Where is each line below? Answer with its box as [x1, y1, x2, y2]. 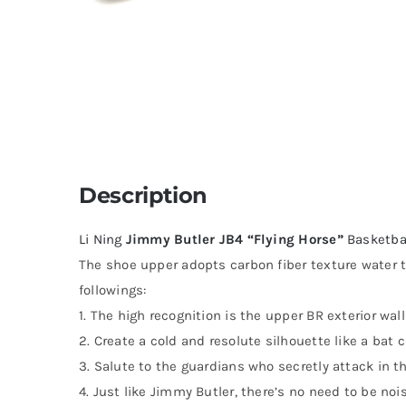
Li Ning [78, 230, 126, 247]
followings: [78, 281, 147, 298]
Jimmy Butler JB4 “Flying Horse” [125, 230, 343, 247]
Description [78, 181, 208, 208]
